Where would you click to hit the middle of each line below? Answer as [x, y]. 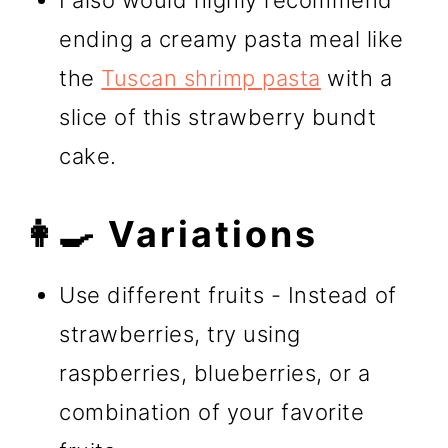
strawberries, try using [180, 333]
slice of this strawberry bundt [218, 116]
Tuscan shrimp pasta [211, 77]
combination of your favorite [212, 411]
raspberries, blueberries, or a [215, 372]
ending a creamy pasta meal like [231, 38]
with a [356, 77]
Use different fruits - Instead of [228, 294]
